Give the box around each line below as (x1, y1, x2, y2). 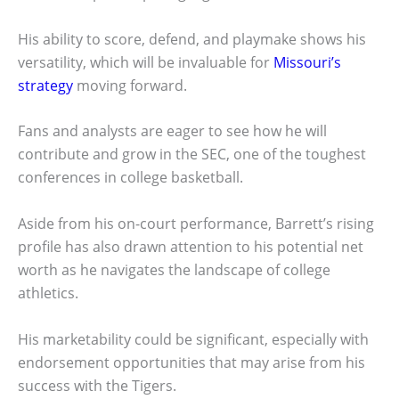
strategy (18, 75, 73, 95)
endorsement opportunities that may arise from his (18, 352, 365, 372)
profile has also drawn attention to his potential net (18, 236, 363, 256)
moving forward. (73, 75, 187, 95)
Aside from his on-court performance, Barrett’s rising (18, 213, 374, 233)
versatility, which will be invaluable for (18, 52, 273, 72)
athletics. (18, 282, 78, 303)
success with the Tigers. (18, 375, 176, 395)
